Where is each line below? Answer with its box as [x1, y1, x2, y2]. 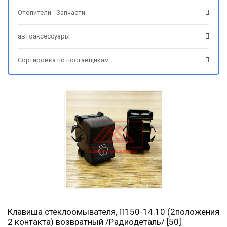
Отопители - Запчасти [18, 8, 85, 16]
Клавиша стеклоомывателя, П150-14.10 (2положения [8, 206, 219, 217]
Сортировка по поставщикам [18, 56, 109, 64]
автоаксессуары [18, 32, 70, 40]
